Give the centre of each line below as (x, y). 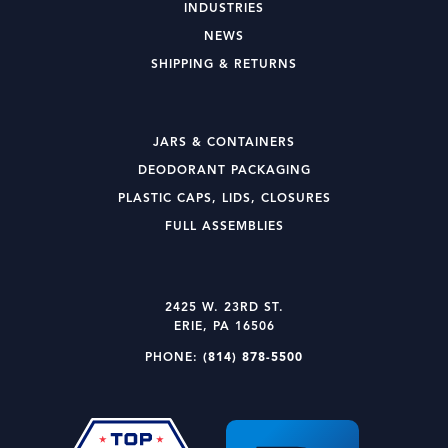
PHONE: (174, 357)
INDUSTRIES (224, 8)
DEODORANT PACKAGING (224, 170)
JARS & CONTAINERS (224, 142)
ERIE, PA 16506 (224, 326)
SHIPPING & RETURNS (224, 64)
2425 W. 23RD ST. (224, 307)
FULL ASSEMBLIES (224, 226)
